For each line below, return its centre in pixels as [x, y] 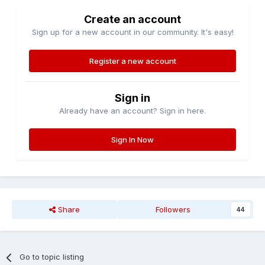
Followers [173, 210]
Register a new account [132, 61]
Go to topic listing [52, 257]
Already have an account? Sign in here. [132, 111]
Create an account [132, 20]
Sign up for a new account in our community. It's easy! [132, 32]
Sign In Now [132, 140]
